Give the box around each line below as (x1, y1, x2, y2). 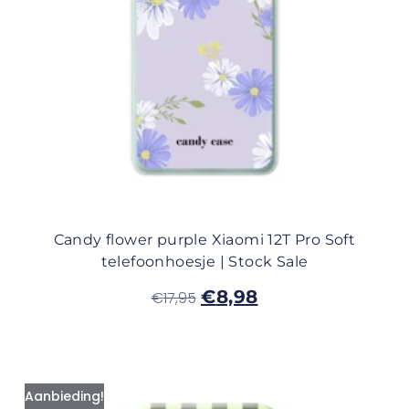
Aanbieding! (24, 387, 104, 406)
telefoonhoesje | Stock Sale (100, 253, 309, 271)
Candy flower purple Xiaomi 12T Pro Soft (53, 231, 356, 249)
